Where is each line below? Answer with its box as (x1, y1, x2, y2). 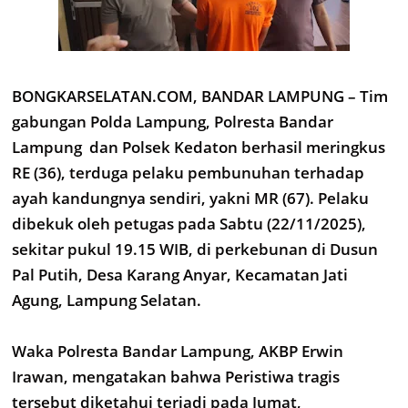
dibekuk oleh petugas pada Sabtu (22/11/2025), (12, 213, 366, 234)
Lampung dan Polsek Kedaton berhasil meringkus (12, 137, 385, 158)
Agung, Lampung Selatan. (12, 290, 201, 311)
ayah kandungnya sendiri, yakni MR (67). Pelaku (12, 188, 369, 209)
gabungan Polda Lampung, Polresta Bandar (12, 111, 333, 132)
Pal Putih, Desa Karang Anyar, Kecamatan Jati (12, 264, 348, 285)
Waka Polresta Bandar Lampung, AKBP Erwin (12, 341, 343, 362)
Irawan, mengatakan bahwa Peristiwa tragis (12, 366, 340, 387)
